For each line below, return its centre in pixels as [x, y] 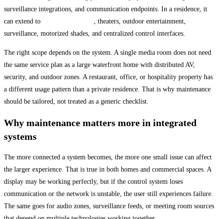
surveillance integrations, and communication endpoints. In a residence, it [106, 9]
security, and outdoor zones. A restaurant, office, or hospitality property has [108, 77]
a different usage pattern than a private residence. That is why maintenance [107, 89]
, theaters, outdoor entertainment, [140, 21]
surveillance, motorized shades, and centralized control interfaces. [95, 33]
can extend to [23, 21]
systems [20, 136]
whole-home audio [68, 21]
